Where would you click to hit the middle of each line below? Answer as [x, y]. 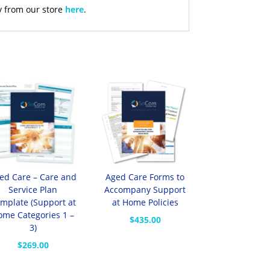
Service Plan [33, 190]
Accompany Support [145, 190]
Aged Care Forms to [145, 177]
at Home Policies [145, 202]
